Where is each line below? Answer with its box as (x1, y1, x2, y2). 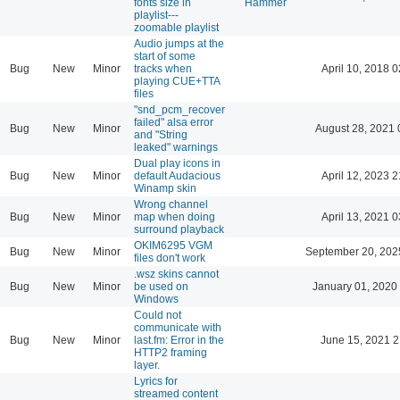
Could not (134, 308, 181, 321)
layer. (134, 358, 160, 371)
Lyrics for (134, 374, 178, 387)
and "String (134, 128, 187, 141)
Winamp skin (134, 181, 196, 195)
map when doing (134, 210, 215, 223)
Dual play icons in (134, 156, 221, 170)
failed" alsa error (134, 115, 213, 129)
